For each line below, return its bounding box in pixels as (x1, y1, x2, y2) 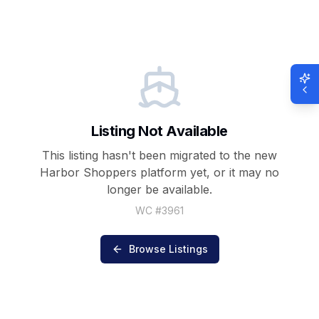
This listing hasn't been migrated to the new (42, 147, 277, 162)
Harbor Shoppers (40, 164, 137, 179)
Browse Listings (128, 242, 208, 255)
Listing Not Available (91, 122, 228, 140)
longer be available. (107, 182, 212, 197)
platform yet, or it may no (137, 164, 279, 179)
